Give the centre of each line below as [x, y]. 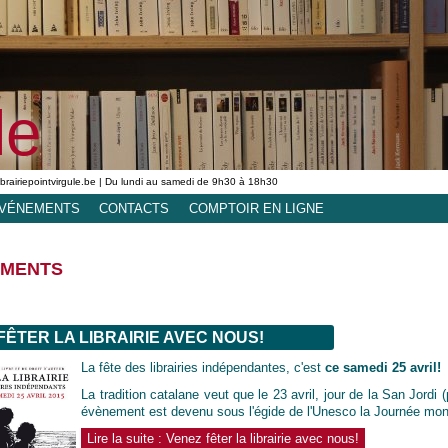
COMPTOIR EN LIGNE [257, 208]
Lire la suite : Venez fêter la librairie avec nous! [223, 438]
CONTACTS [134, 208]
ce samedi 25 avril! [383, 368]
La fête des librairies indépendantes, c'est [203, 368]
